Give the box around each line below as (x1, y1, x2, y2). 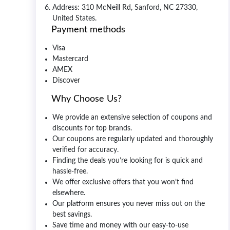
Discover (52, 76, 82, 84)
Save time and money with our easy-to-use (52, 221, 188, 229)
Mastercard (52, 55, 90, 63)
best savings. (52, 210, 92, 218)
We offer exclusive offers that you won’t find (52, 178, 194, 186)
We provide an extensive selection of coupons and (52, 113, 212, 121)
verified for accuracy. (52, 146, 119, 154)
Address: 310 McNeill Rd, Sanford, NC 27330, (52, 4, 198, 11)
